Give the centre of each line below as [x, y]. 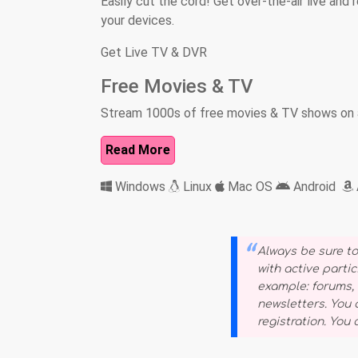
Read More [138, 150]
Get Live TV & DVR [154, 52]
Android [316, 187]
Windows [140, 187]
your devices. [137, 20]
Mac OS [250, 187]
